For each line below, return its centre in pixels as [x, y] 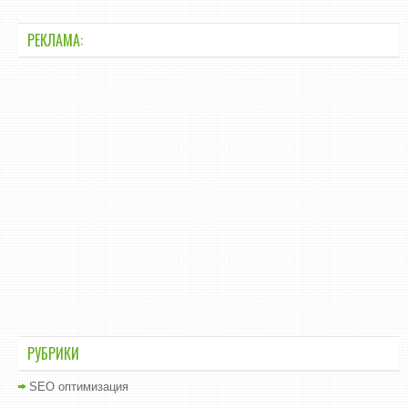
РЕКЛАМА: [55, 40]
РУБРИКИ [53, 353]
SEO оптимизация [79, 387]
